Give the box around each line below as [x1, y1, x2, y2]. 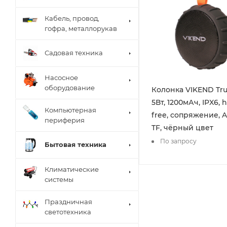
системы [45, 175, 73, 183]
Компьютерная [45, 105, 96, 114]
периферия [45, 116, 85, 124]
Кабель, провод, [45, 14, 99, 22]
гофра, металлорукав [45, 24, 117, 32]
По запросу [160, 137, 197, 145]
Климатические [45, 165, 99, 173]
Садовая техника [45, 49, 103, 57]
